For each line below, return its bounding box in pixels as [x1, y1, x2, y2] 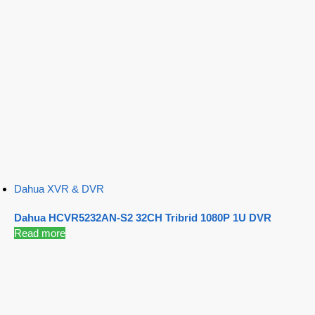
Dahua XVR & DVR [14, 182, 104, 195]
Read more [14, 226, 65, 239]
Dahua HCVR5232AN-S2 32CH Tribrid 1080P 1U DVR [14, 211, 271, 224]
